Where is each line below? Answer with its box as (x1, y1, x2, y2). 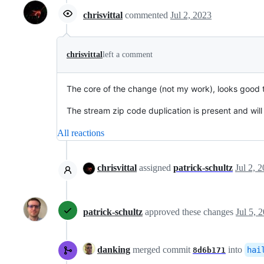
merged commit (130, 245, 193, 255)
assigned (137, 163, 173, 173)
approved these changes (145, 206, 236, 217)
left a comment (103, 50, 153, 60)
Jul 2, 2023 (170, 9, 212, 20)
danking (97, 245, 130, 255)
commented (125, 9, 170, 20)
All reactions (57, 128, 104, 138)
